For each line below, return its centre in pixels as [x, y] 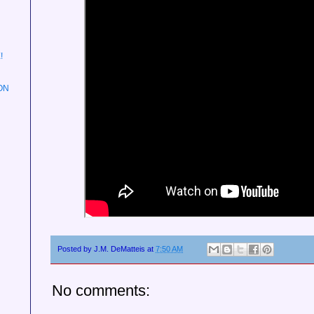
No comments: [101, 291]
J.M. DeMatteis [120, 249]
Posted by [76, 249]
